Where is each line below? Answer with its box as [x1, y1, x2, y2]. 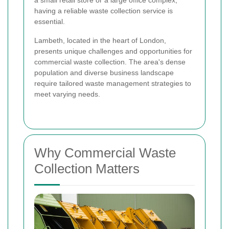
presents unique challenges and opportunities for [34, 47, 192, 56]
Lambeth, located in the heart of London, [34, 36, 166, 45]
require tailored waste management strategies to [34, 79, 191, 88]
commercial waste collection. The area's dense [34, 58, 186, 66]
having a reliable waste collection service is [34, 7, 173, 15]
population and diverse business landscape [34, 68, 174, 77]
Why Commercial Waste [34, 145, 176, 161]
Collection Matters [34, 161, 140, 177]
